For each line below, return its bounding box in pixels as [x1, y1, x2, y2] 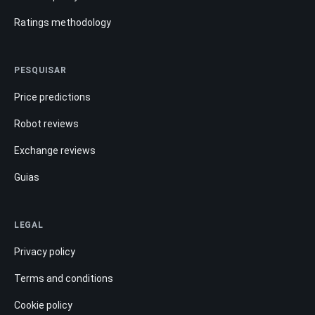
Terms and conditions [14, 273, 113, 285]
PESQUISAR [14, 65, 67, 76]
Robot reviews [14, 118, 79, 130]
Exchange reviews [14, 145, 96, 157]
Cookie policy [14, 300, 72, 311]
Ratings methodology [14, 17, 111, 29]
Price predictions [14, 91, 91, 103]
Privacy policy [14, 246, 75, 258]
